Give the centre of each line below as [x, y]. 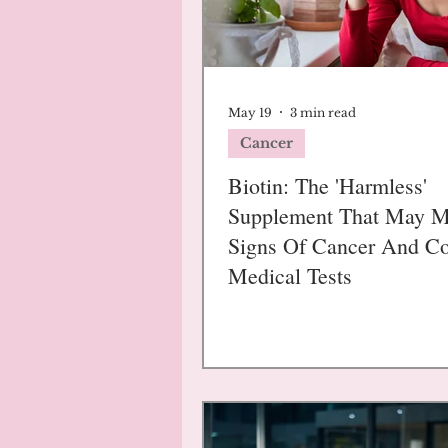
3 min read [323, 112]
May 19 [250, 112]
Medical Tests [290, 275]
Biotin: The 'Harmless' [327, 185]
